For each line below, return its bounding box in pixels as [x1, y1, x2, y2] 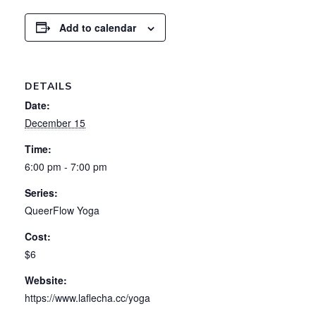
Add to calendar [59, 20, 136, 35]
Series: [25, 185, 58, 200]
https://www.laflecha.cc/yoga [25, 290, 150, 305]
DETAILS [25, 79, 72, 93]
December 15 [25, 115, 85, 130]
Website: [25, 272, 67, 287]
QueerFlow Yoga [25, 202, 99, 217]
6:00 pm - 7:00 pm [25, 159, 107, 174]
